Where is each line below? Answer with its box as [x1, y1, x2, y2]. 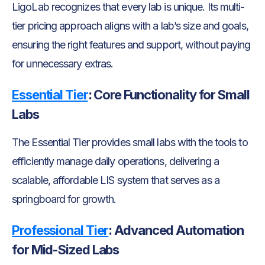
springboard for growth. [12, 192, 117, 205]
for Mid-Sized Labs [12, 241, 119, 257]
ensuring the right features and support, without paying [12, 38, 251, 51]
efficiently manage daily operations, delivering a [12, 154, 219, 167]
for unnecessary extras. [12, 57, 114, 70]
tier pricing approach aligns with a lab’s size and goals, [12, 19, 248, 32]
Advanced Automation [112, 222, 244, 238]
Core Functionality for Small [91, 86, 250, 102]
